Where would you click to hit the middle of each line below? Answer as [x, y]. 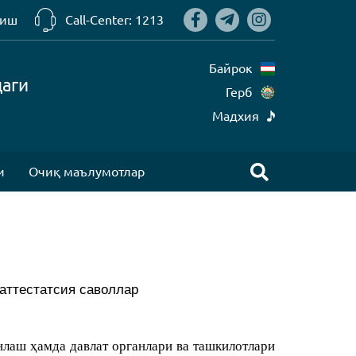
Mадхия [236, 116]
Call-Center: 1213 [114, 20]
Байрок [231, 68]
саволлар [108, 289]
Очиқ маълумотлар [87, 172]
